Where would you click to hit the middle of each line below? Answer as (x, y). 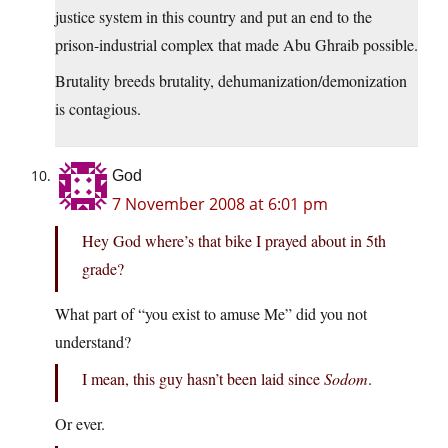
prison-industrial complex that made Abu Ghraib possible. (236, 45)
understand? (93, 342)
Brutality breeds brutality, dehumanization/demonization (231, 81)
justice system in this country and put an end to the (213, 17)
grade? (103, 269)
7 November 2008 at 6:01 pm (220, 204)
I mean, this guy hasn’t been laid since (203, 379)
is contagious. (98, 109)
